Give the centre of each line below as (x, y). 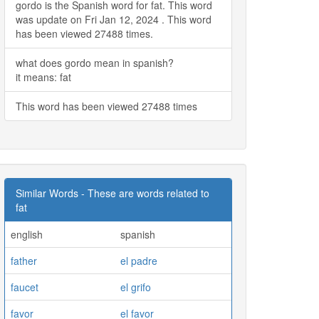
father (24, 260)
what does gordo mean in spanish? (95, 62)
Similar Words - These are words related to (113, 193)
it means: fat (43, 77)
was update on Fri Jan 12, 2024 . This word (114, 19)
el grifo (136, 287)
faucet (25, 287)
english (27, 234)
